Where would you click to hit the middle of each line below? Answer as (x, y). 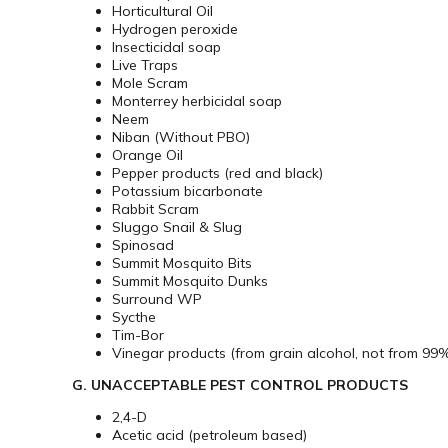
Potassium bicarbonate (187, 191)
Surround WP (157, 299)
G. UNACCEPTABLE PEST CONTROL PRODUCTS (240, 385)
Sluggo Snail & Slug (177, 227)
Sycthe (134, 317)
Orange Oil (147, 155)
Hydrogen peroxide (175, 29)
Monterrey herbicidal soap (197, 101)
